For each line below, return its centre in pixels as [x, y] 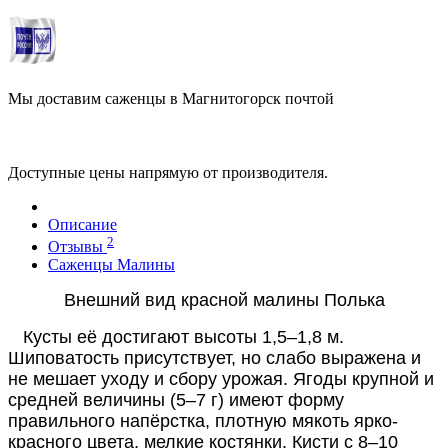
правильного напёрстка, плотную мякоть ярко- [203, 421]
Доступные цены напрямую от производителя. [168, 172]
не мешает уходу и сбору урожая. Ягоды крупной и [221, 379]
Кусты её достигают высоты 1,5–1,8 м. [176, 337]
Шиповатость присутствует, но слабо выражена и [214, 358]
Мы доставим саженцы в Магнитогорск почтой [171, 99]
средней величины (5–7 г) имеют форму [176, 400]
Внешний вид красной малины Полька [224, 300]
